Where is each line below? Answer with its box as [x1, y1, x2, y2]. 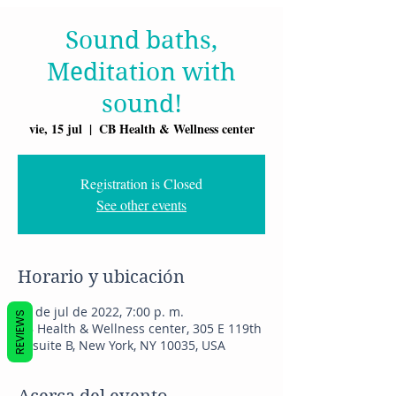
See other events [96, 195, 187, 215]
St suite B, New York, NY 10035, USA [18, 337, 225, 354]
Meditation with [47, 57, 236, 88]
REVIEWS [12, 308, 27, 354]
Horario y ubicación [18, 267, 185, 288]
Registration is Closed [80, 174, 202, 194]
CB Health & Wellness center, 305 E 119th [18, 320, 262, 338]
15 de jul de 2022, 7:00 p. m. [18, 303, 184, 321]
